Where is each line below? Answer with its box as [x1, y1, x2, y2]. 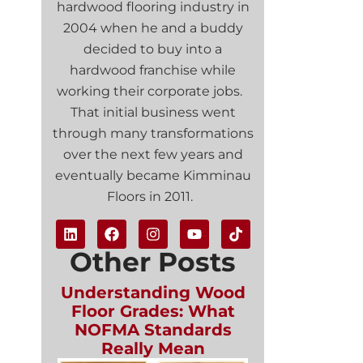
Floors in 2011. [106, 189, 199, 205]
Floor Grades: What [70, 301, 235, 321]
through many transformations [52, 126, 254, 142]
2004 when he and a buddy [62, 20, 243, 36]
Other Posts [70, 245, 236, 278]
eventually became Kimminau [54, 168, 251, 184]
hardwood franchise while [70, 62, 236, 79]
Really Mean [100, 338, 205, 358]
